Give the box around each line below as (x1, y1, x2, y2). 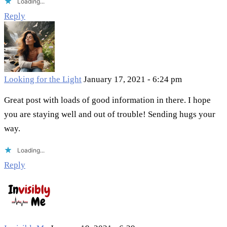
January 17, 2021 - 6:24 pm (84, 74, 182, 85)
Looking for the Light (4, 74, 82, 85)
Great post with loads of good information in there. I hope (4, 95, 211, 105)
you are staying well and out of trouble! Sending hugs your (4, 109, 215, 120)
